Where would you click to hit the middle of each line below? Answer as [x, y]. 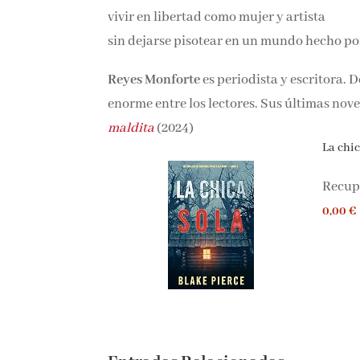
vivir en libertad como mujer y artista [215, 17]
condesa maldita [155, 128]
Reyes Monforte [153, 80]
